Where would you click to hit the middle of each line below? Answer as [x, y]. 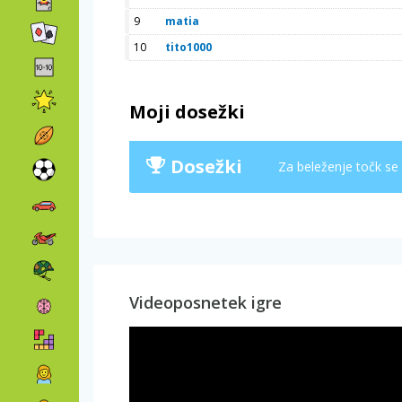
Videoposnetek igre [205, 302]
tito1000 [188, 47]
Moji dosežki [187, 112]
